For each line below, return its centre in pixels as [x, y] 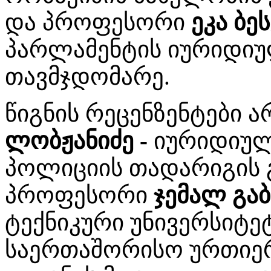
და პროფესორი [98, 22]
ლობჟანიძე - [79, 140]
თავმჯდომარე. [87, 76]
